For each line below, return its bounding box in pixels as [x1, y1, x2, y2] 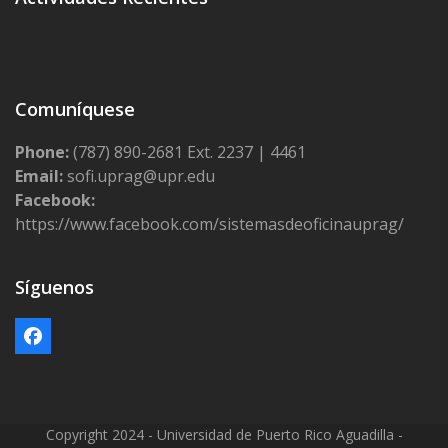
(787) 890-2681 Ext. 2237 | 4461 [69, 141, 306, 163]
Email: [15, 165, 63, 187]
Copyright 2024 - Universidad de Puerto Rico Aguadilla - [45, 425, 403, 444]
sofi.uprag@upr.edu [63, 165, 215, 187]
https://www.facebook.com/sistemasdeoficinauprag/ [15, 213, 404, 235]
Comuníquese [15, 97, 135, 121]
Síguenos [15, 275, 94, 299]
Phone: [15, 141, 69, 163]
